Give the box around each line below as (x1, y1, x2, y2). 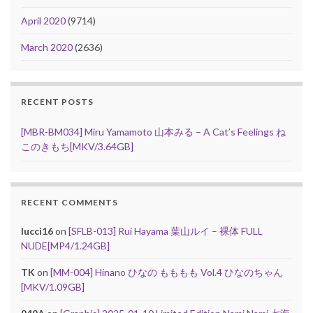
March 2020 (21, 41, 73, 53)
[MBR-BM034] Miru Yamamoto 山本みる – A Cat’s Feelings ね (21, 125, 286, 138)
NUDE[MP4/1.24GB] (21, 239, 110, 252)
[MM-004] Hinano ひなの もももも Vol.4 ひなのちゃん (50, 265, 283, 278)
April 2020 (21, 14, 66, 27)
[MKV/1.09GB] (21, 280, 85, 293)
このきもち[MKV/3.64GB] (21, 140, 133, 152)
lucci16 (21, 224, 53, 237)
